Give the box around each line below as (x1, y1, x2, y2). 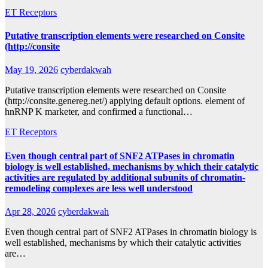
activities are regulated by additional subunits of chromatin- (5, 172, 245, 182)
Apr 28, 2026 (5, 206, 56, 217)
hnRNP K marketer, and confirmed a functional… (5, 106, 193, 117)
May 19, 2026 (5, 65, 58, 75)
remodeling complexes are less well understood (5, 182, 193, 193)
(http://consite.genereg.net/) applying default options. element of (5, 96, 245, 106)
